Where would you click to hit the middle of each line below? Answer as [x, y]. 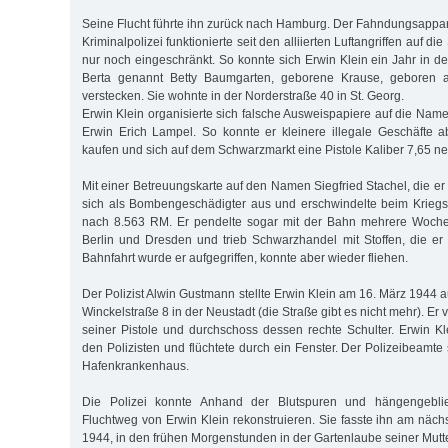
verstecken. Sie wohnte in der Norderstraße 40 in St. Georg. [243, 96]
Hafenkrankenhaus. [135, 366]
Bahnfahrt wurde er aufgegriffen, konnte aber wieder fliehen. [245, 258]
